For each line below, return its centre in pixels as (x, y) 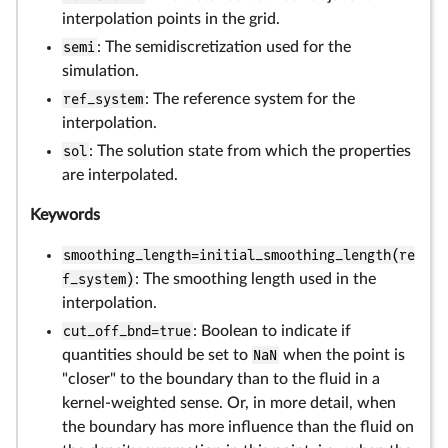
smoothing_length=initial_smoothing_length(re (239, 255)
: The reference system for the (249, 99)
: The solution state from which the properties (249, 151)
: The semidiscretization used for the (223, 47)
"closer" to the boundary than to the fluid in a (221, 379)
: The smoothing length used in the (256, 279)
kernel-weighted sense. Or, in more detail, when (229, 403)
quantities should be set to (157, 355)
